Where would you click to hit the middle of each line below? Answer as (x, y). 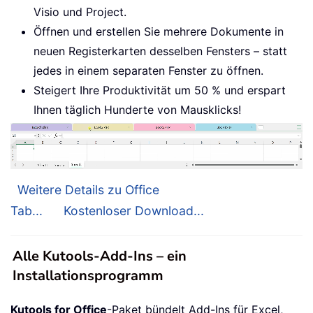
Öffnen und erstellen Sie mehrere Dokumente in (159, 31)
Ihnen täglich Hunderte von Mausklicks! (137, 110)
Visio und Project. (80, 12)
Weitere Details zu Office (88, 189)
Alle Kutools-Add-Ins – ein (100, 256)
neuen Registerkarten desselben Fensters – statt (160, 51)
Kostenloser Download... (134, 210)
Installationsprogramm (88, 275)
